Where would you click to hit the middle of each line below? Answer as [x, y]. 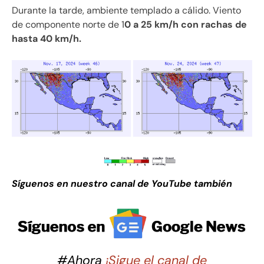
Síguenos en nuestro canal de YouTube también [122, 183]
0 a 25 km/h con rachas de [186, 25]
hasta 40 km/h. [47, 39]
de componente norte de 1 [68, 25]
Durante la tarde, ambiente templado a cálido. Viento [126, 11]
